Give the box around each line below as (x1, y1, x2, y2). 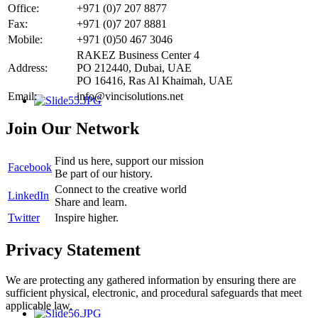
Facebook (8, 161, 52, 174)
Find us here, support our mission (55, 155, 204, 168)
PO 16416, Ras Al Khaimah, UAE (77, 75, 233, 87)
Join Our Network (6, 119, 139, 138)
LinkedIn (8, 190, 49, 202)
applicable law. (6, 299, 72, 312)
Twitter (8, 212, 40, 224)
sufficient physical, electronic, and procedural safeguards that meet (6, 286, 302, 299)
